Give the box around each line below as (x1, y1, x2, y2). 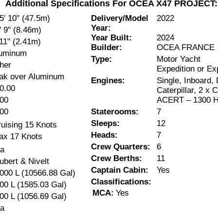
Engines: (91, 76, 125, 85)
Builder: (91, 43, 122, 52)
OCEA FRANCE (157, 43, 215, 52)
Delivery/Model (91, 14, 148, 23)
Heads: (91, 130, 118, 140)
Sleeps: (91, 119, 120, 128)
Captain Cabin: (91, 165, 148, 175)
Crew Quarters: (91, 142, 150, 151)
